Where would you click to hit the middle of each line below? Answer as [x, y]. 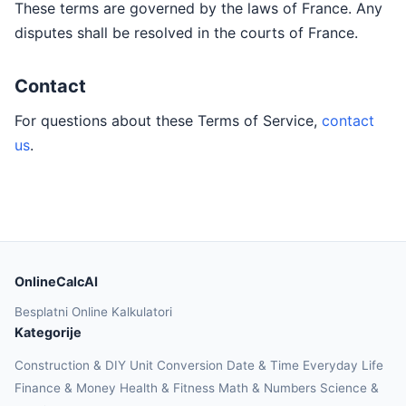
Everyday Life [343, 365]
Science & [349, 387]
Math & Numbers [269, 387]
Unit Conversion [178, 365]
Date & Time [265, 365]
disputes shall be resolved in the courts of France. [186, 32]
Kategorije [48, 332]
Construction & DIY [72, 365]
